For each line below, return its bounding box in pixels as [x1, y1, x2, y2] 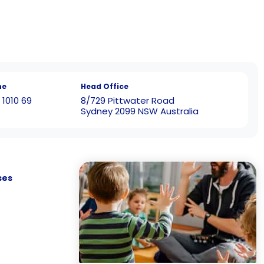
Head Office [81, 81, 129, 91]
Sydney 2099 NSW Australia [81, 104, 199, 117]
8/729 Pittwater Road [81, 94, 175, 107]
